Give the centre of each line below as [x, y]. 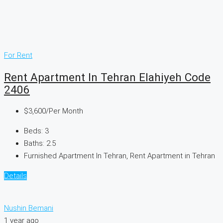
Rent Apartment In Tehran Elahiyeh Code [107, 77]
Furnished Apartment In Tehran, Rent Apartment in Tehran [119, 156]
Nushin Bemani [29, 208]
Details [15, 176]
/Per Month [64, 111]
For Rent [18, 56]
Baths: [34, 144]
